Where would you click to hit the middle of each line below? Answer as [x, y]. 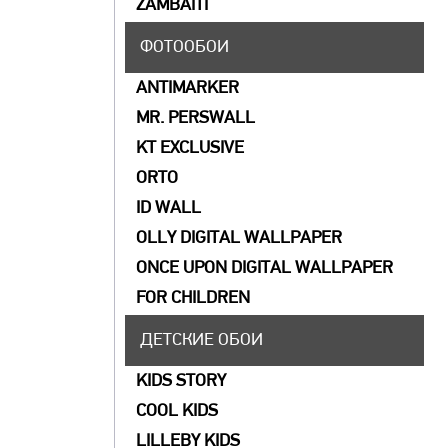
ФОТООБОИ [185, 47]
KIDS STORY [181, 381]
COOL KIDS [177, 411]
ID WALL [169, 208]
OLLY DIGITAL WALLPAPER [239, 238]
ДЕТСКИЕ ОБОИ [202, 340]
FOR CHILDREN [193, 298]
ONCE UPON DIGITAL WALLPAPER [265, 268]
